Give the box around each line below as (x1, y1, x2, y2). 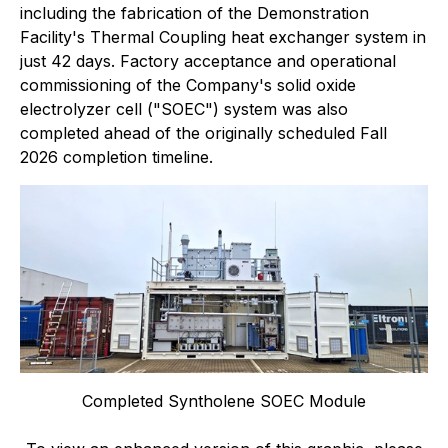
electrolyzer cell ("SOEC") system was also (20, 98, 348, 119)
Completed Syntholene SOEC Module (82, 390, 366, 411)
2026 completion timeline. (20, 146, 213, 167)
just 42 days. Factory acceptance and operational (20, 50, 396, 71)
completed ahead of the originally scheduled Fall (20, 122, 387, 143)
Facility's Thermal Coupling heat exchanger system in (20, 26, 426, 47)
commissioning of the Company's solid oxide (20, 74, 356, 95)
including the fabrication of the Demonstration (20, 2, 369, 23)
